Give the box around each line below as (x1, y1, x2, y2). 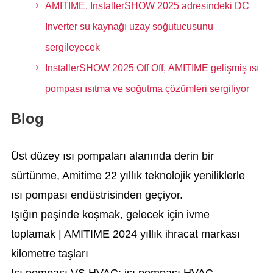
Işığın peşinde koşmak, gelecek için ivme (10, 208, 210, 221)
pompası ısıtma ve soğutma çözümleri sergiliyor (44, 83, 249, 94)
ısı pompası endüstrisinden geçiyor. (10, 189, 183, 201)
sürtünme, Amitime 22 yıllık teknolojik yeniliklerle (10, 169, 245, 182)
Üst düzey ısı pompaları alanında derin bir (10, 150, 214, 162)
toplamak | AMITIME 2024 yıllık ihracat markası (10, 228, 240, 240)
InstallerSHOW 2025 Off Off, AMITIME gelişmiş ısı (44, 63, 259, 73)
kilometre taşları (10, 247, 88, 260)
